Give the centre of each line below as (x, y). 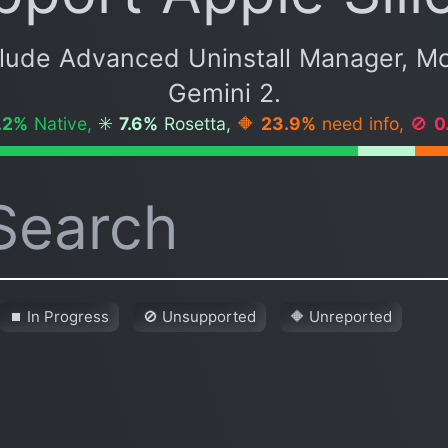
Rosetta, (197, 123)
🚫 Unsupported (199, 316)
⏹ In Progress (59, 316)
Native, (62, 123)
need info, (362, 123)
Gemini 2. (224, 92)
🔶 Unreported (341, 316)
